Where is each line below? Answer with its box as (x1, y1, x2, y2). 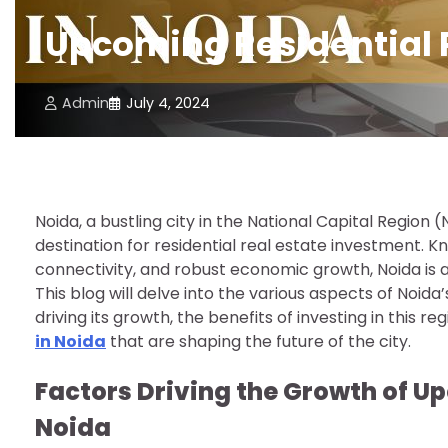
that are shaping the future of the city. (106, 329, 411, 353)
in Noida (35, 329, 106, 353)
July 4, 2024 (126, 92, 210, 113)
